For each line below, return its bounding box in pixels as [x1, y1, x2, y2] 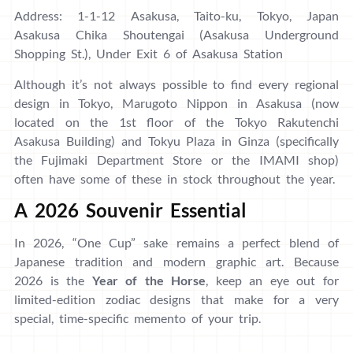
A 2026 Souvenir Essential [14, 199, 247, 222]
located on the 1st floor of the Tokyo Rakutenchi [14, 114, 339, 130]
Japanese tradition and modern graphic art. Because [14, 254, 339, 269]
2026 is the [14, 273, 92, 288]
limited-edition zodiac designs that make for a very [14, 292, 339, 307]
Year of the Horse [91, 273, 206, 288]
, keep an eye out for [206, 273, 340, 288]
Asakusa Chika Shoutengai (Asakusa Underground [14, 27, 339, 43]
